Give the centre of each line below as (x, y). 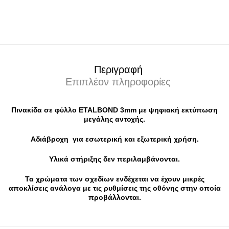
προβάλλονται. (114, 197)
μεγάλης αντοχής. (114, 119)
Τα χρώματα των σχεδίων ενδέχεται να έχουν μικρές (114, 179)
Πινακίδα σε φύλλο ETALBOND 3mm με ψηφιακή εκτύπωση (114, 110)
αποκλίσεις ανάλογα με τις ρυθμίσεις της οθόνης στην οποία (114, 188)
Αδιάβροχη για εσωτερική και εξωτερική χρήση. (114, 139)
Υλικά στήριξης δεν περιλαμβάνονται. (114, 159)
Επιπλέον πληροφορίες (118, 82)
